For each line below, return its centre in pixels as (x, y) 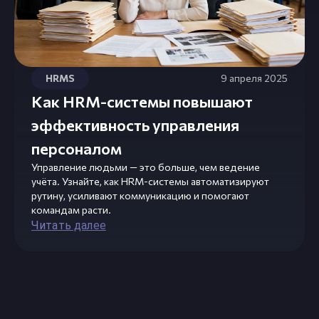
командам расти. (71, 210)
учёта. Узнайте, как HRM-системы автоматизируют (150, 182)
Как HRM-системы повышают (142, 102)
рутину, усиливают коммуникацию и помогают (140, 196)
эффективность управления (135, 125)
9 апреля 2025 (254, 78)
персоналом (77, 149)
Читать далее (69, 226)
